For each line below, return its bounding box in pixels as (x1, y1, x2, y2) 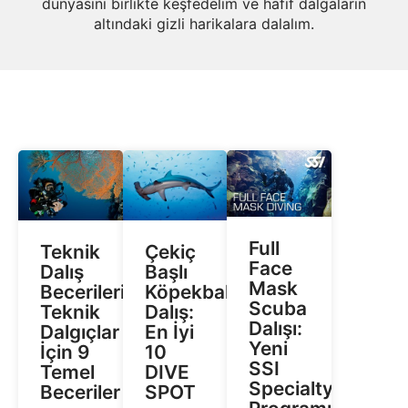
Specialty (249, 377, 334, 401)
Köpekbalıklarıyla (144, 280, 299, 303)
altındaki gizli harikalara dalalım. (94, 15, 314, 34)
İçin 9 (40, 340, 89, 363)
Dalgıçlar (40, 320, 119, 343)
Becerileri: (40, 280, 130, 303)
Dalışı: (249, 317, 303, 341)
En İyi (144, 320, 194, 343)
